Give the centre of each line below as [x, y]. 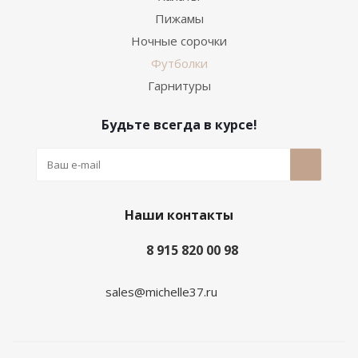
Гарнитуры [179, 86]
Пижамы [179, 18]
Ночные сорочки [179, 41]
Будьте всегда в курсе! [179, 125]
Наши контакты [179, 215]
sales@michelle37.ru [161, 291]
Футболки [179, 63]
